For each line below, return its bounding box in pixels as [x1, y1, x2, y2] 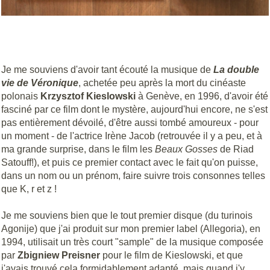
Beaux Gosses [155, 143, 218, 154]
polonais [1, 90, 40, 101]
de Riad [218, 143, 254, 154]
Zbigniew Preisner [17, 250, 100, 261]
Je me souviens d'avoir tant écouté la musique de [1, 64, 213, 75]
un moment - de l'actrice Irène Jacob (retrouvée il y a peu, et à [1, 130, 262, 141]
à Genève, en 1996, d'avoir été [136, 90, 268, 101]
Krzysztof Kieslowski [40, 90, 136, 101]
